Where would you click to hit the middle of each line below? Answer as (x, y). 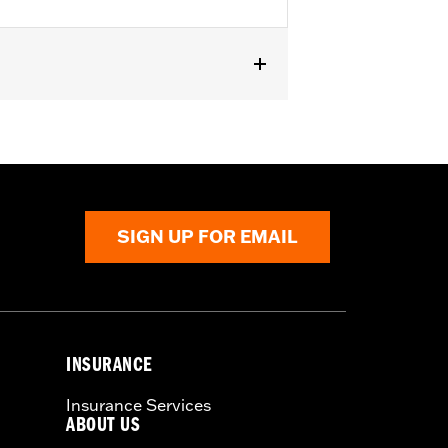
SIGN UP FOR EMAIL (207, 237)
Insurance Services (138, 404)
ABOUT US (103, 427)
